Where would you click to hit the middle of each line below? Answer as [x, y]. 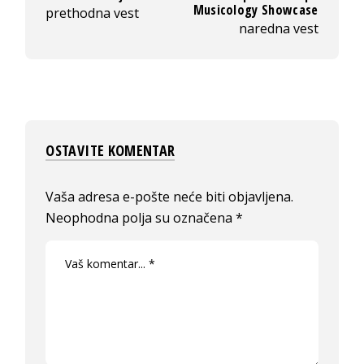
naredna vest [278, 28]
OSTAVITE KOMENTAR [110, 150]
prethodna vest [93, 13]
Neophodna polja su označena [141, 217]
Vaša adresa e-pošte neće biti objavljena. [170, 196]
